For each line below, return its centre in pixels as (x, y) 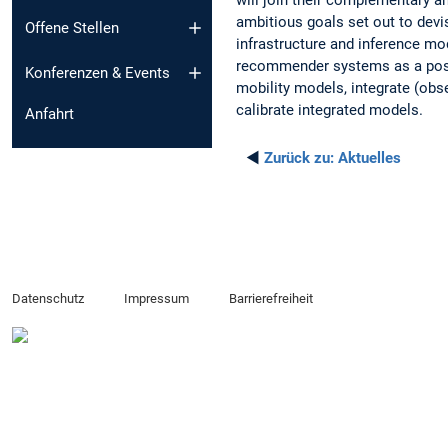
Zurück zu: (299, 157)
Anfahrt (49, 113)
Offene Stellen (72, 28)
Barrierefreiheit (270, 299)
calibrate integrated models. (329, 109)
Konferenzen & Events (97, 72)
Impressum (156, 299)
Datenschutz (48, 299)
